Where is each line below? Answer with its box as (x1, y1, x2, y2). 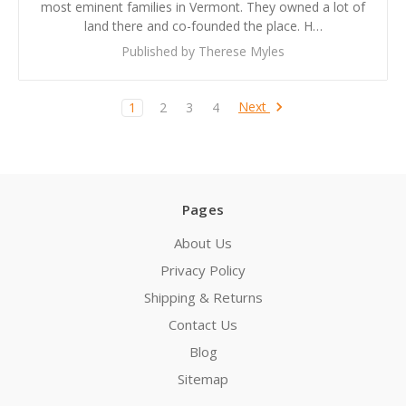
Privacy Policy (160, 260, 246, 279)
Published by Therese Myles (121, 42, 285, 60)
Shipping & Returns (143, 287, 263, 306)
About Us (174, 233, 232, 252)
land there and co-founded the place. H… (83, 16, 323, 34)
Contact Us (169, 314, 237, 333)
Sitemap (178, 369, 228, 388)
